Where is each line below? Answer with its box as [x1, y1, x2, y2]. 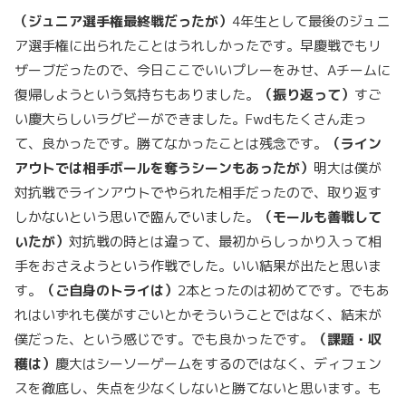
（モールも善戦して [259, 208, 382, 227]
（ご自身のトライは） [42, 281, 178, 300]
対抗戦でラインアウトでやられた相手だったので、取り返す [14, 183, 382, 202]
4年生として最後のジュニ [232, 12, 390, 31]
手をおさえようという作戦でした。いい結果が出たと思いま [14, 256, 382, 275]
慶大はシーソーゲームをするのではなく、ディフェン [55, 354, 382, 373]
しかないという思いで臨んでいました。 [14, 208, 259, 227]
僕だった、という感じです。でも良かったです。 [14, 330, 314, 349]
